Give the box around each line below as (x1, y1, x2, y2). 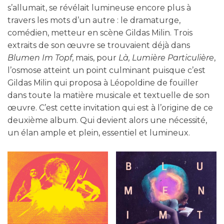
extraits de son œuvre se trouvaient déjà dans (7, 40, 190, 50)
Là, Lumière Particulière (118, 53, 214, 63)
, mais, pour (72, 53, 118, 63)
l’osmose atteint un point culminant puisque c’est (7, 65, 205, 75)
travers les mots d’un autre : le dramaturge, (7, 15, 180, 25)
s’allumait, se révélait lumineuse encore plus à (7, 3, 191, 13)
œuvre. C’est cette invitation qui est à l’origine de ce (7, 103, 213, 113)
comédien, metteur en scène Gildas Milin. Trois (7, 28, 192, 38)
